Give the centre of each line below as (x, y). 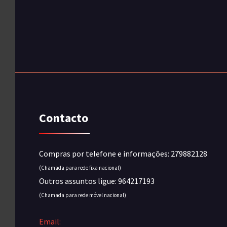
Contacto (64, 118)
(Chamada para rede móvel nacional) (83, 195)
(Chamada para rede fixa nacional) (80, 168)
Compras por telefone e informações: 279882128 (123, 154)
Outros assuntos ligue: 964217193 (97, 181)
